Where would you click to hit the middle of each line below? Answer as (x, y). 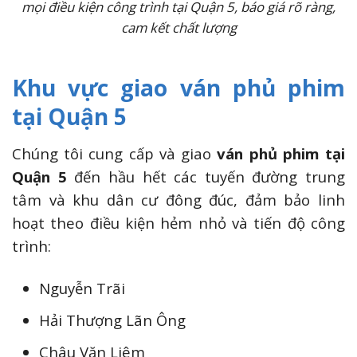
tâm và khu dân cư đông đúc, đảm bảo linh (178, 199)
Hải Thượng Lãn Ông (113, 320)
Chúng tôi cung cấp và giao (115, 153)
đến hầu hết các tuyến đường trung (206, 176)
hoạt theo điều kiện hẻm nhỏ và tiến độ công (178, 222)
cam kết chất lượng (178, 27)
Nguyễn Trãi (82, 288)
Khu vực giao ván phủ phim (178, 87)
